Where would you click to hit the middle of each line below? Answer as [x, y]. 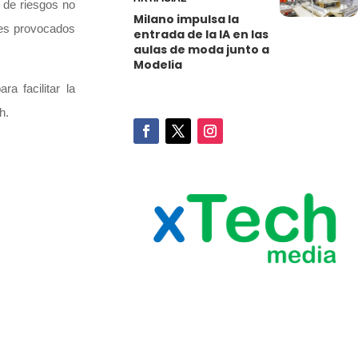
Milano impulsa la [187, 20]
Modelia [158, 65]
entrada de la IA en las [201, 35]
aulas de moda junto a [202, 50]
